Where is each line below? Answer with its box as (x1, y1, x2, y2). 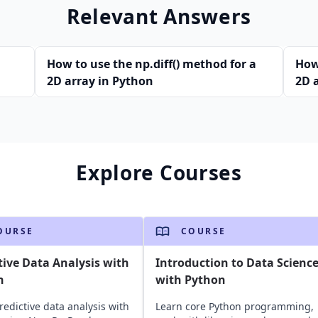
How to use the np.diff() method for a (47, 56, 256, 72)
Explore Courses (76, 159, 242, 186)
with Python (155, 272, 226, 287)
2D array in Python (47, 73, 153, 89)
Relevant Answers (66, 3, 252, 30)
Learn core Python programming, (155, 300, 314, 313)
